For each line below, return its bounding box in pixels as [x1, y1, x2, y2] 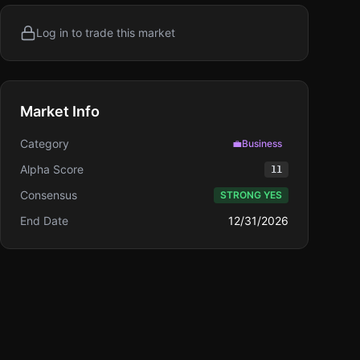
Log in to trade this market [36, 26, 175, 39]
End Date [20, 214, 68, 227]
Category [20, 137, 69, 150]
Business [242, 137, 282, 149]
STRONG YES [220, 189, 282, 201]
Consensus [20, 188, 77, 202]
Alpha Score [20, 162, 84, 176]
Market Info [20, 103, 100, 120]
